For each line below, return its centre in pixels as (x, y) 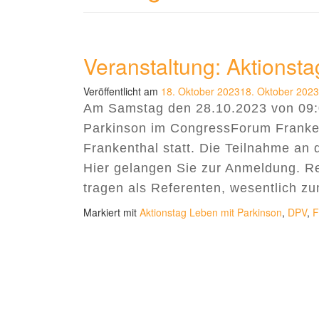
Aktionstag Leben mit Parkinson (211, 212)
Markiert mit (111, 212)
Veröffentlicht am (122, 91)
